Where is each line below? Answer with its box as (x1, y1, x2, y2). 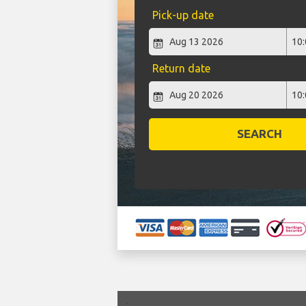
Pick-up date (152, 9, 214, 22)
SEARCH (237, 127, 283, 141)
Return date (152, 62, 210, 75)
